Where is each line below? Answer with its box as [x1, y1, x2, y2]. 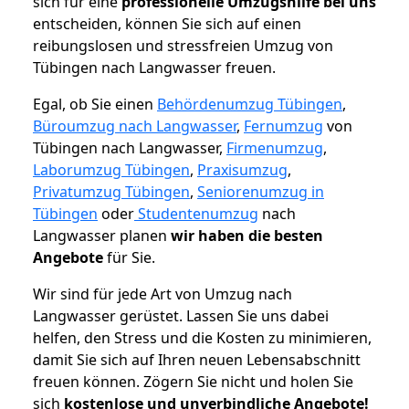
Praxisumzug [197, 160, 288, 181]
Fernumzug [244, 116, 323, 137]
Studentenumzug [134, 204, 258, 225]
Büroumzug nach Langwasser [33, 116, 236, 137]
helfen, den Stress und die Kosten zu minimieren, [33, 328, 372, 349]
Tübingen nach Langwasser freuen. [33, 58, 276, 79]
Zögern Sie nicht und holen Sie [143, 372, 353, 393]
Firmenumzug [226, 138, 323, 159]
